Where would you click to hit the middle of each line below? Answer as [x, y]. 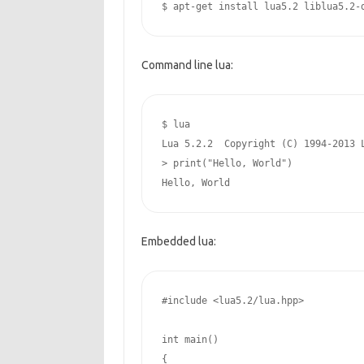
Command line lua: [187, 65]
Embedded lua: [178, 241]
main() [198, 340]
